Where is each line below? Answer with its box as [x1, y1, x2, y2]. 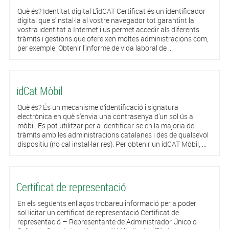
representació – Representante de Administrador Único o [17, 217, 197, 226]
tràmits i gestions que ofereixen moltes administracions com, [17, 34, 209, 43]
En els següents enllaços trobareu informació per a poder [17, 198, 196, 208]
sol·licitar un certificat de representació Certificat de [17, 208, 179, 217]
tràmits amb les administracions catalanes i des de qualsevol [17, 130, 209, 140]
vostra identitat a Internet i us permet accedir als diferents [17, 25, 199, 34]
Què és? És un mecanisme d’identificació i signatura [17, 102, 178, 112]
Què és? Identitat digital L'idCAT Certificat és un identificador [17, 6, 205, 16]
